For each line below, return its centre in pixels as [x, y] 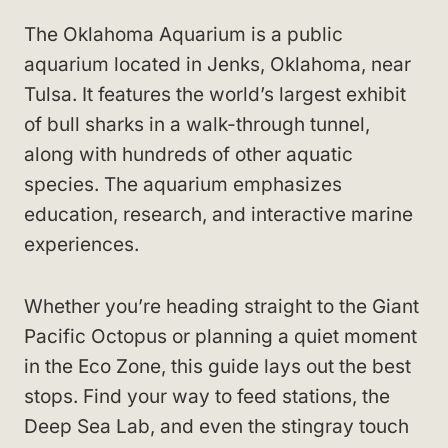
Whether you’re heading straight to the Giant [221, 306]
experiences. [81, 244]
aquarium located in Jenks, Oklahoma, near [217, 64]
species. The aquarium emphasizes [183, 184]
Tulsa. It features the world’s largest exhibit [215, 94]
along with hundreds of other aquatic [188, 154]
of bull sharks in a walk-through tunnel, [197, 124]
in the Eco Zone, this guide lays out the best [217, 366]
